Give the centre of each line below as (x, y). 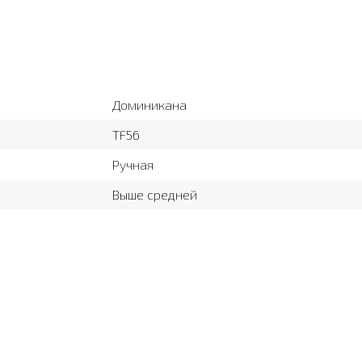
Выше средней (155, 195)
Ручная (133, 165)
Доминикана (149, 105)
